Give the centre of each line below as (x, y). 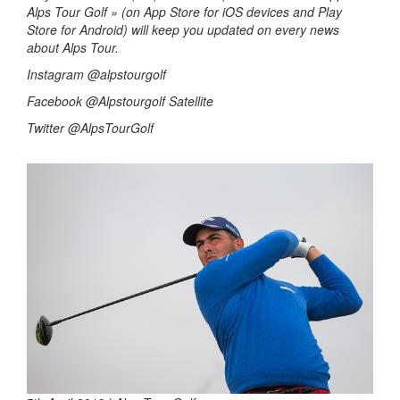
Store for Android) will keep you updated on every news (183, 29)
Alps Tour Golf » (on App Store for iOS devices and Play (184, 11)
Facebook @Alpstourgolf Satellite (120, 100)
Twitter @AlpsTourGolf (90, 127)
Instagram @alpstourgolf (96, 74)
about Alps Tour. (73, 47)
